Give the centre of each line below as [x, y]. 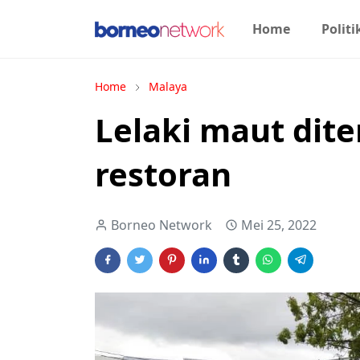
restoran [163, 174]
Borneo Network [162, 225]
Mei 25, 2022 [279, 225]
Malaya [168, 86]
